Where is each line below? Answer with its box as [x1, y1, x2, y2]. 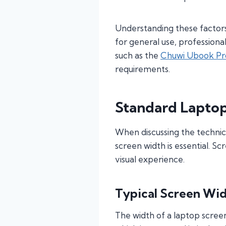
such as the [115, 50, 160, 61]
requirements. [115, 64, 170, 75]
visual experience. [115, 154, 185, 165]
